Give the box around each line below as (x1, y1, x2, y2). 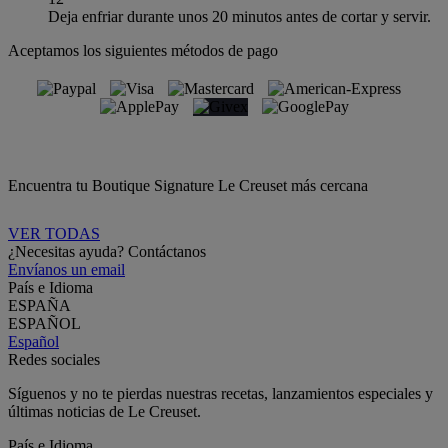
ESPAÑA (8, 296, 71, 314)
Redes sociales (8, 350, 100, 368)
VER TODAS (8, 224, 100, 242)
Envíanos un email (8, 260, 125, 278)
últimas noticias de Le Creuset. (8, 402, 201, 420)
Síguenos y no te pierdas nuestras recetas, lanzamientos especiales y (8, 384, 433, 402)
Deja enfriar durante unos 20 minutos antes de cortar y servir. (48, 7, 431, 25)
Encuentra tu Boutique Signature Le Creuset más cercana (8, 176, 368, 194)
